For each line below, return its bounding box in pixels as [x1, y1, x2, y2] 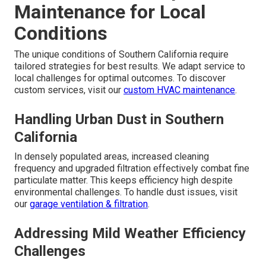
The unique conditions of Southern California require [14, 49, 229, 61]
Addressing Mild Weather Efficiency [14, 225, 246, 242]
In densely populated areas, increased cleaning [14, 151, 209, 163]
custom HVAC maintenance [123, 84, 235, 96]
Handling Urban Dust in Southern [14, 111, 224, 128]
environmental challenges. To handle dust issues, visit [14, 186, 237, 198]
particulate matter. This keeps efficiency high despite [14, 175, 233, 186]
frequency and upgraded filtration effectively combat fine [14, 163, 249, 175]
